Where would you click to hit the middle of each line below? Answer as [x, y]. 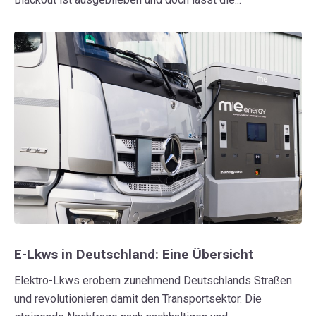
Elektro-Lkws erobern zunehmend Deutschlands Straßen [153, 280]
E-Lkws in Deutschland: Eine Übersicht [134, 254]
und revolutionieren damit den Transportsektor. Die [138, 298]
